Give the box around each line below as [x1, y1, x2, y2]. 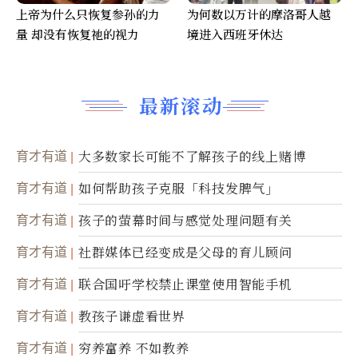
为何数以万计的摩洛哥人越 [187, 6, 331, 23]
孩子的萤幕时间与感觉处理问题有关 [78, 211, 292, 230]
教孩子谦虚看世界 [78, 307, 185, 326]
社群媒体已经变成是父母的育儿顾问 [78, 243, 292, 262]
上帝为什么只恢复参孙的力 [16, 6, 160, 23]
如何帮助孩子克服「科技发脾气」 [78, 179, 279, 198]
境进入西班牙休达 [187, 26, 283, 43]
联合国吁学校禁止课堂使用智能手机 [78, 275, 292, 294]
